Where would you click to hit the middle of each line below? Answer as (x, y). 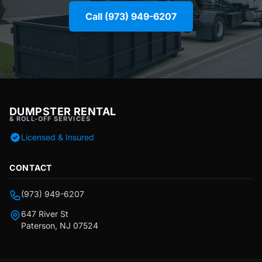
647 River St (45, 213)
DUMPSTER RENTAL (63, 111)
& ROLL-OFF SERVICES (50, 118)
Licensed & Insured (58, 137)
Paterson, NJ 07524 (60, 225)
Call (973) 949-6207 (131, 16)
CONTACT (31, 167)
